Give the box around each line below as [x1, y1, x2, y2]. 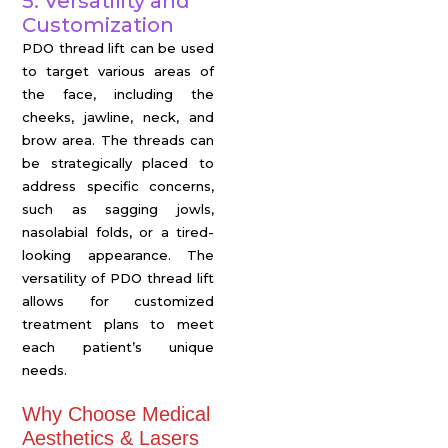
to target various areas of [22, 63, 214, 79]
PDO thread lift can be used [22, 40, 214, 56]
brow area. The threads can [22, 132, 214, 148]
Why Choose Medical [22, 403, 210, 425]
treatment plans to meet [22, 316, 214, 332]
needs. [22, 362, 67, 378]
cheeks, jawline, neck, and [22, 109, 214, 125]
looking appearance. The [22, 247, 214, 263]
